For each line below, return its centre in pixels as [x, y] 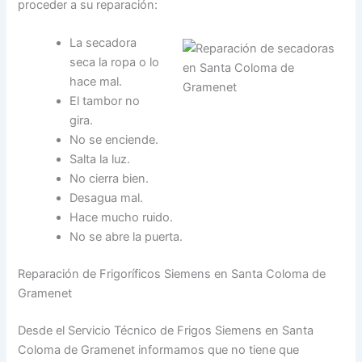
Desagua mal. [107, 198]
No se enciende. [114, 140]
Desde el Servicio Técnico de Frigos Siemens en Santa [166, 331]
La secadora [103, 43]
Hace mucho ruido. [122, 218]
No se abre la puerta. [126, 237]
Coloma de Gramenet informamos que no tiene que [159, 350]
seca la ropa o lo [115, 63]
